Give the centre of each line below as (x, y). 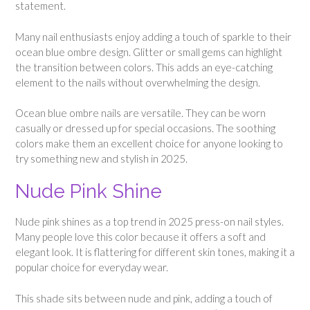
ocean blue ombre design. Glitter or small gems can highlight (149, 52)
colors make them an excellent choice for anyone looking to (149, 144)
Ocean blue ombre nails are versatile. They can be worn (140, 113)
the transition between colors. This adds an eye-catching (144, 67)
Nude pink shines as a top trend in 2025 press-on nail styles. (149, 221)
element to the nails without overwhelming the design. (138, 82)
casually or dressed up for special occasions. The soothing (145, 128)
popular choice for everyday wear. (92, 267)
